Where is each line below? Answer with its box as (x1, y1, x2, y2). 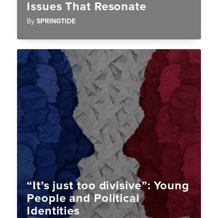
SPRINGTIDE (36, 17, 75, 26)
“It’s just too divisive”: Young (27, 179, 189, 193)
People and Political (27, 191, 140, 206)
